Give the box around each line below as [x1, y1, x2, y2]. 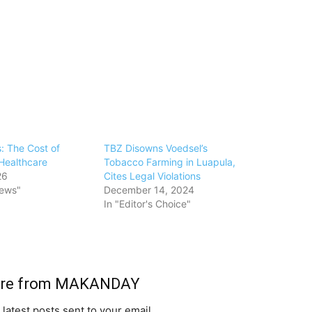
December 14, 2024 [104, 183, 195, 196]
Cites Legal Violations [104, 169, 201, 182]
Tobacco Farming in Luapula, [104, 155, 236, 168]
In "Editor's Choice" [104, 197, 192, 210]
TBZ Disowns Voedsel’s [104, 141, 208, 154]
